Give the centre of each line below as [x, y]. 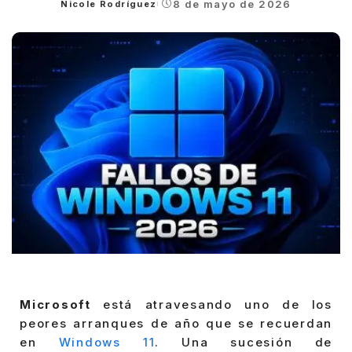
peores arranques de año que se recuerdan [176, 324]
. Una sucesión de [244, 343]
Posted [79, 10]
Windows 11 [107, 343]
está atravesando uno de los [211, 305]
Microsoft [55, 305]
